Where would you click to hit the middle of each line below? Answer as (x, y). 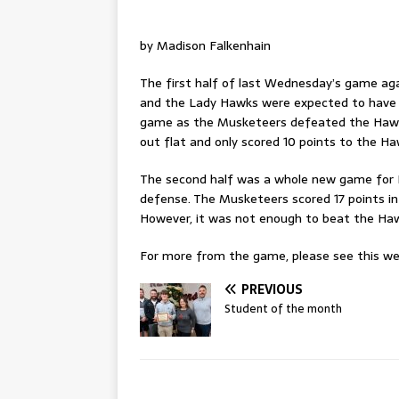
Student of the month (283, 309)
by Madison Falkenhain (205, 45)
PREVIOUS (272, 289)
